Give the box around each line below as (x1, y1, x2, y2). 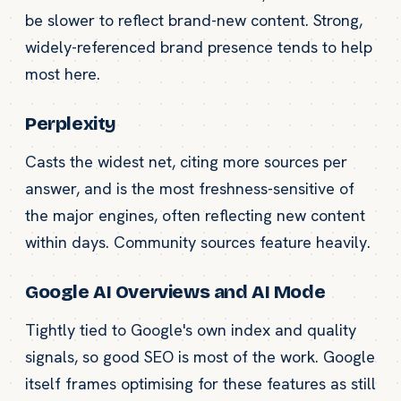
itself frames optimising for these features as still (25, 372, 376, 394)
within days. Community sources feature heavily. (25, 231, 371, 252)
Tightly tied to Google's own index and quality (25, 319, 356, 340)
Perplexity (25, 112, 116, 135)
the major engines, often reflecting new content (25, 204, 365, 226)
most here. (25, 63, 100, 84)
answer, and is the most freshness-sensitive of (25, 177, 354, 199)
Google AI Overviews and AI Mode (25, 280, 326, 303)
